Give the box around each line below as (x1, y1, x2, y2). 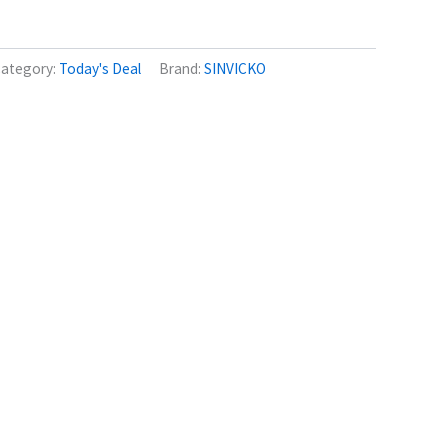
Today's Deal (59, 59, 141, 79)
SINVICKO (204, 59, 266, 79)
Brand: (159, 59, 204, 79)
